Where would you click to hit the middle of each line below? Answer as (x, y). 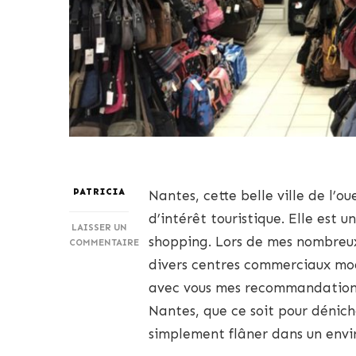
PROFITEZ (122, 271)
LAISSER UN (99, 227)
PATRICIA (99, 191)
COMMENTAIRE (104, 242)
